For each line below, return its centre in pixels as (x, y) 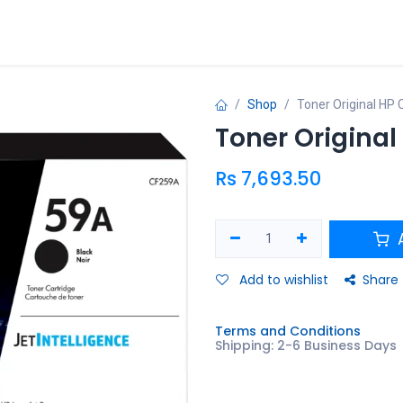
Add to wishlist (284, 280)
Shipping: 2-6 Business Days (306, 345)
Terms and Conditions (288, 331)
